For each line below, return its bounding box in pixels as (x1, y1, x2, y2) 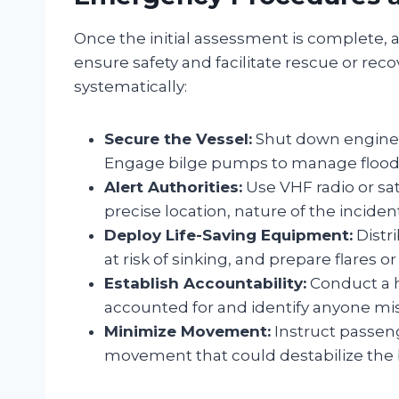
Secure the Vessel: (104, 129, 252, 148)
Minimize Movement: (104, 322, 271, 340)
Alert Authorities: (104, 177, 242, 196)
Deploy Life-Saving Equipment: (104, 225, 353, 244)
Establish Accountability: (104, 273, 306, 292)
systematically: (74, 77, 187, 95)
